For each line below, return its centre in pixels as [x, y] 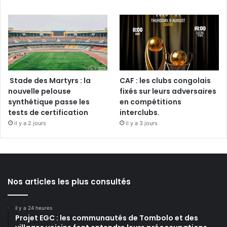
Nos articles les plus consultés [69, 182]
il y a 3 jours [142, 123]
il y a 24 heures [34, 208]
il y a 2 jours [30, 123]
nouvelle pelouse [40, 91]
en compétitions [151, 102]
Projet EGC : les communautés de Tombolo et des [107, 218]
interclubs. [140, 113]
